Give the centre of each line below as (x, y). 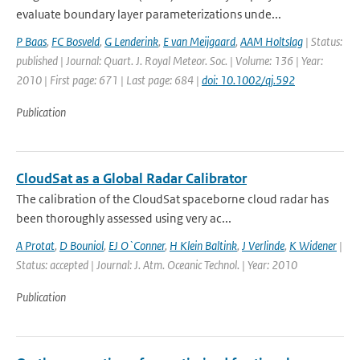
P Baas (31, 41)
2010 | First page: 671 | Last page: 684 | (109, 80)
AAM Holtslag (272, 41)
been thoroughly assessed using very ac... (124, 218)
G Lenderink (131, 41)
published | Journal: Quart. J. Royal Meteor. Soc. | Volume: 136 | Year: (170, 61)
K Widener (313, 245)
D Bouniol (82, 245)
